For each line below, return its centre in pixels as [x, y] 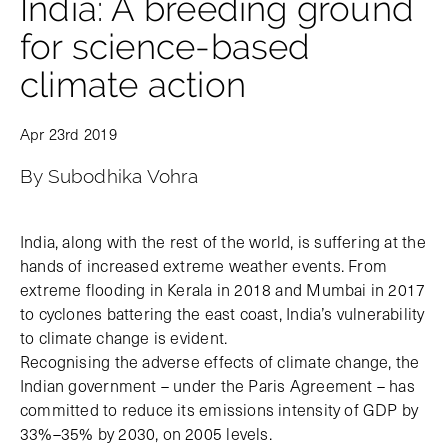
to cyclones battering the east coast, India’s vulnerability [222, 313]
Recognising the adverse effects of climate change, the [220, 361]
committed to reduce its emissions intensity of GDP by [219, 409]
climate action [133, 85]
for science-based [165, 47]
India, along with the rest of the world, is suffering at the [223, 241]
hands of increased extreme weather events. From [204, 265]
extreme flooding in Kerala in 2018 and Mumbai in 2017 [223, 289]
